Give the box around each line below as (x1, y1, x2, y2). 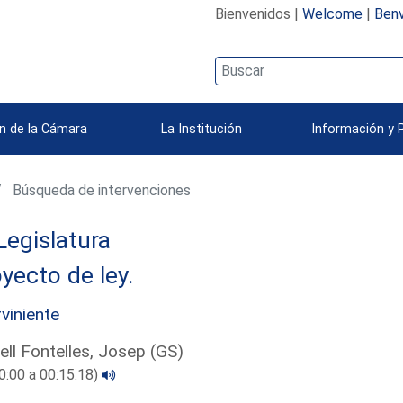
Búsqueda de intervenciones (9, 181, 192, 199)
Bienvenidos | (214, 4, 302, 22)
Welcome (301, 4, 363, 22)
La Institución (161, 121, 242, 137)
